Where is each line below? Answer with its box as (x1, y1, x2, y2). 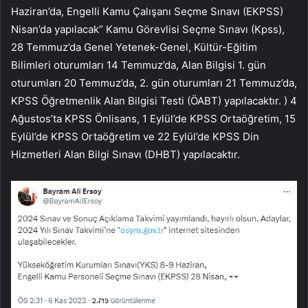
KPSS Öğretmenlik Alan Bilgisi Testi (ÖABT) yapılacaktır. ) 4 (11, 93, 297, 107)
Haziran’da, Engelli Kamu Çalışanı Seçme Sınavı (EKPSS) (11, 4, 283, 18)
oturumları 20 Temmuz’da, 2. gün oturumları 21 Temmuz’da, (11, 76, 297, 89)
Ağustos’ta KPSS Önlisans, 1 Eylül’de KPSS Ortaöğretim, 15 (11, 111, 296, 125)
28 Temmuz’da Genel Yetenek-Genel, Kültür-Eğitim (11, 40, 257, 54)
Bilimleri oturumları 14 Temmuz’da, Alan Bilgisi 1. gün (11, 58, 266, 71)
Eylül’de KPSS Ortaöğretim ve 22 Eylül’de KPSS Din (11, 129, 259, 143)
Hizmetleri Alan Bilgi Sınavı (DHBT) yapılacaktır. (11, 147, 240, 161)
